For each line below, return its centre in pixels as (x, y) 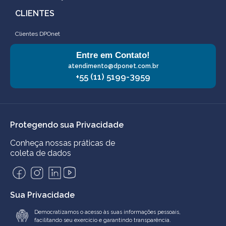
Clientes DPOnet (38, 34)
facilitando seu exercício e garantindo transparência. (103, 220)
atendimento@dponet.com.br (113, 66)
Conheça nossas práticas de (63, 143)
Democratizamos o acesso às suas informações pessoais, (108, 212)
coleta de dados (41, 153)
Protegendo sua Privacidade (67, 125)
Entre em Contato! (113, 55)
